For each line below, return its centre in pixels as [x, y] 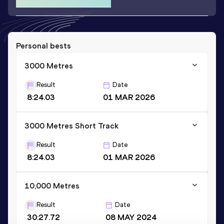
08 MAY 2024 [131, 217]
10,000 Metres [52, 185]
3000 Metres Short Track [71, 125]
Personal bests [43, 45]
